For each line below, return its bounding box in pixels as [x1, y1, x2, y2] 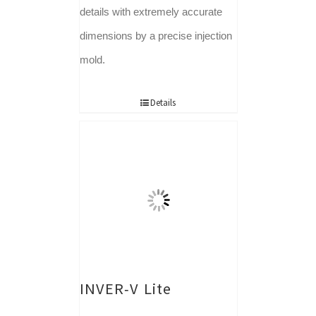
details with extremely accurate [79, 6, 222, 18]
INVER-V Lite [79, 281, 171, 296]
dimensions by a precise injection [79, 30, 232, 42]
